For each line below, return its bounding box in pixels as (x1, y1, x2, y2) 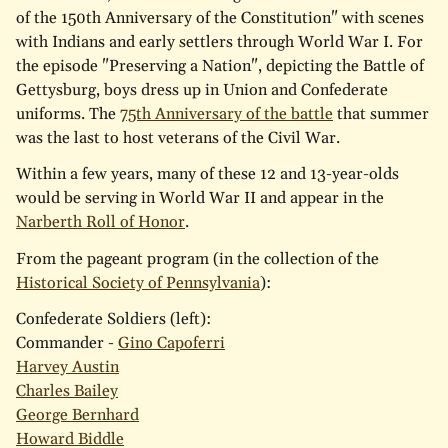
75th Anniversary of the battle (120, 104, 333, 126)
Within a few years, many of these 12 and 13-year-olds (16, 164, 399, 186)
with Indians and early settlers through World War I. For (16, 32, 423, 54)
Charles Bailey (16, 381, 118, 403)
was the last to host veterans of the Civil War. (16, 128, 340, 150)
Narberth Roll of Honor (16, 212, 185, 234)
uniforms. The (16, 104, 120, 126)
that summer (333, 104, 429, 126)
